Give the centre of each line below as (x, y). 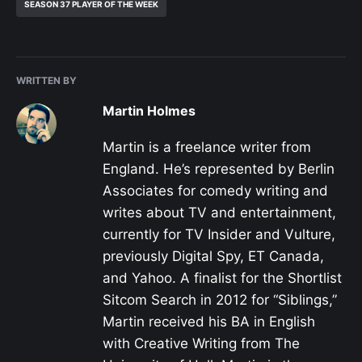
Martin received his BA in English (209, 321)
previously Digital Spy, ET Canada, (213, 256)
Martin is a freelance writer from (207, 147)
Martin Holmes (149, 111)
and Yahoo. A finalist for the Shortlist (222, 278)
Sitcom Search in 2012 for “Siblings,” (220, 299)
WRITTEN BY (46, 81)
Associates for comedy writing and (215, 190)
